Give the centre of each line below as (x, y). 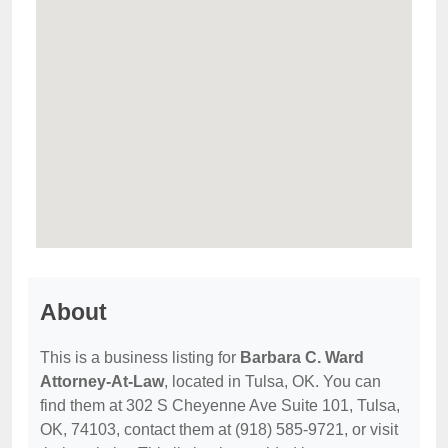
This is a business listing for (140, 358)
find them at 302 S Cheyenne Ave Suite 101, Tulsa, (220, 406)
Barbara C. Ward (302, 358)
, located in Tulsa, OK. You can (272, 382)
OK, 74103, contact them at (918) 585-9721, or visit (219, 430)
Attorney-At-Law (102, 382)
